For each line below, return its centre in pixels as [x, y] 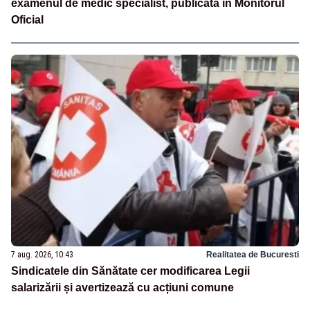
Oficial [27, 20]
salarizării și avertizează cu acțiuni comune [122, 287]
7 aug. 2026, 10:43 [42, 254]
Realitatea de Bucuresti [253, 254]
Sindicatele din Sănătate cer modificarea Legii [130, 271]
